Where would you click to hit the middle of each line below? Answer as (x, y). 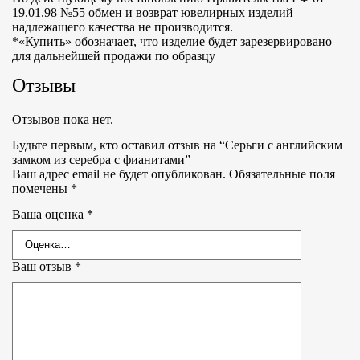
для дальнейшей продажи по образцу (114, 56)
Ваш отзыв (43, 266)
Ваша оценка (49, 214)
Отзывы (44, 85)
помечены (41, 188)
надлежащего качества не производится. (123, 27)
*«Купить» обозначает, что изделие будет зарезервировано (172, 41)
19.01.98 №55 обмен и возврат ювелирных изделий (153, 12)
